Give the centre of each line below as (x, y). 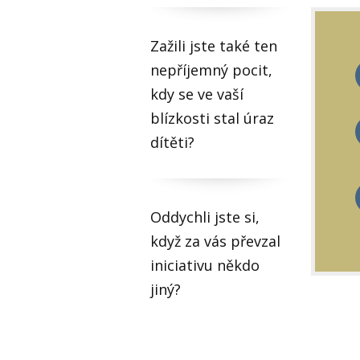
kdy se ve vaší (197, 94)
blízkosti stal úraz (212, 119)
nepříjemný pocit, (211, 70)
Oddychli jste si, (205, 217)
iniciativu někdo (205, 266)
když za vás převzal (215, 241)
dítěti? (172, 143)
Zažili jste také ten (214, 46)
